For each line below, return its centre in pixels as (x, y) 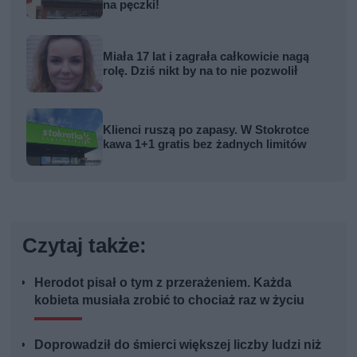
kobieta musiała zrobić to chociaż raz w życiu (170, 300)
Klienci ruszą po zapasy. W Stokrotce (206, 130)
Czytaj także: (85, 246)
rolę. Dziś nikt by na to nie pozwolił (201, 71)
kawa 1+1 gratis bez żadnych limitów (205, 145)
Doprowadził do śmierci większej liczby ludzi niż (178, 345)
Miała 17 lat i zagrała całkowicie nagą (206, 57)
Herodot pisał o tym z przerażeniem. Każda (163, 283)
